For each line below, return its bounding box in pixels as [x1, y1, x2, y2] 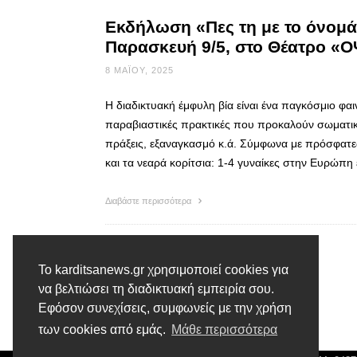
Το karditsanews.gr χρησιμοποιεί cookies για [38, 263, 288, 277]
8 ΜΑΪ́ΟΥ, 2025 [105, 65, 174, 75]
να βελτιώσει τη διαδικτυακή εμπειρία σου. [38, 282, 274, 296]
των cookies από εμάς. [38, 323, 169, 337]
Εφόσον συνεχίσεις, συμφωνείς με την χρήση [38, 301, 292, 316]
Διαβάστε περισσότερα [105, 195, 194, 206]
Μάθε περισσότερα [171, 323, 278, 337]
